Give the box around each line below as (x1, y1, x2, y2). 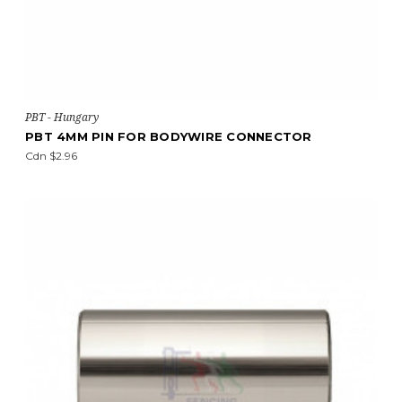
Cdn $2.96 (25, 149, 77, 162)
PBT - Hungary (25, 109, 99, 125)
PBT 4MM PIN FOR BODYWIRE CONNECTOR (25, 129, 312, 144)
